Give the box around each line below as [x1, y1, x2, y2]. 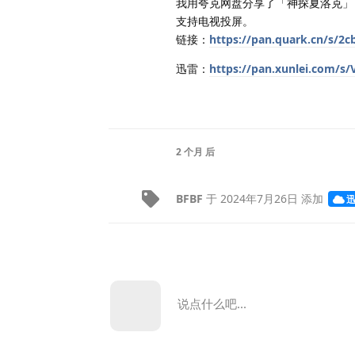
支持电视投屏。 [176, 13, 254, 29]
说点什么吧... [177, 295, 246, 311]
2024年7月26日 [220, 190, 298, 206]
